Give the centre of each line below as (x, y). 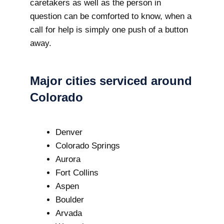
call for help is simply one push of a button (109, 29)
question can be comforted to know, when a (111, 16)
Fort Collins (77, 173)
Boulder (70, 200)
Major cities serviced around (111, 81)
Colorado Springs (88, 146)
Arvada (69, 213)
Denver (69, 132)
